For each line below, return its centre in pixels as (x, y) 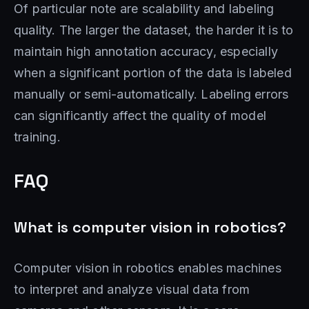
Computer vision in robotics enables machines (148, 268)
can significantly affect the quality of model (140, 115)
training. (37, 137)
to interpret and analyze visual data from (132, 289)
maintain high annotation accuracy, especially (146, 51)
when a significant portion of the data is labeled (153, 72)
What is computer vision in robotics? (150, 227)
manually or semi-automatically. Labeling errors (151, 94)
